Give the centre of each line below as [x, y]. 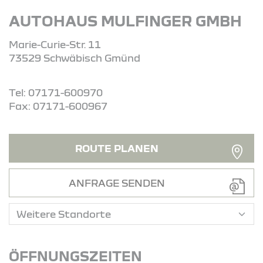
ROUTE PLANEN [117, 148]
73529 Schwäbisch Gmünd [75, 58]
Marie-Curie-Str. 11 [55, 44]
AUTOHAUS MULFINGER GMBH [125, 20]
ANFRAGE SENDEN [117, 183]
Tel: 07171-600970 [56, 92]
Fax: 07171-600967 [58, 106]
